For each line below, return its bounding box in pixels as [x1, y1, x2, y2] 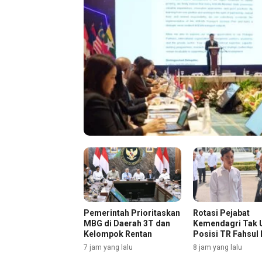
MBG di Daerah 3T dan [84, 219, 170, 229]
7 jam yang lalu [84, 243, 133, 252]
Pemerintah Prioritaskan [84, 208, 180, 218]
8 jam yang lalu [193, 243, 242, 252]
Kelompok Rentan [84, 229, 152, 239]
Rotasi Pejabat [193, 208, 250, 218]
